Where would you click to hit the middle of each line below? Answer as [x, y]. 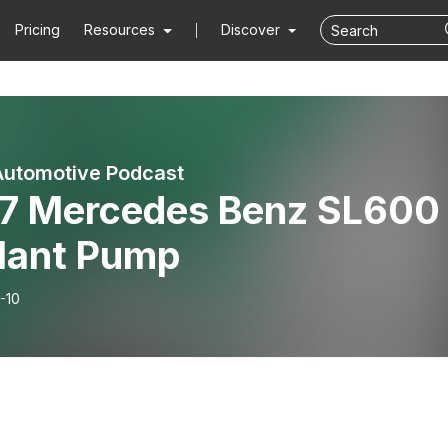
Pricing [38, 29]
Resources [120, 29]
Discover [252, 29]
